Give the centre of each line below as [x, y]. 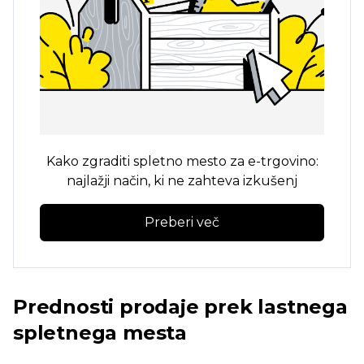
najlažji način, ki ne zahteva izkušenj [182, 181]
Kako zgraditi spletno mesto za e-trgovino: [182, 161]
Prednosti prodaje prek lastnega [180, 307]
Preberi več [182, 222]
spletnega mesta [100, 333]
